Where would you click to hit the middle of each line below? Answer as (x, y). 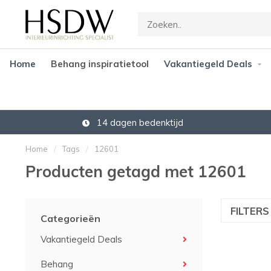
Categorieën (70, 218)
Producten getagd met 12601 (136, 171)
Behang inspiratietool (100, 64)
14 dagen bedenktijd (139, 122)
